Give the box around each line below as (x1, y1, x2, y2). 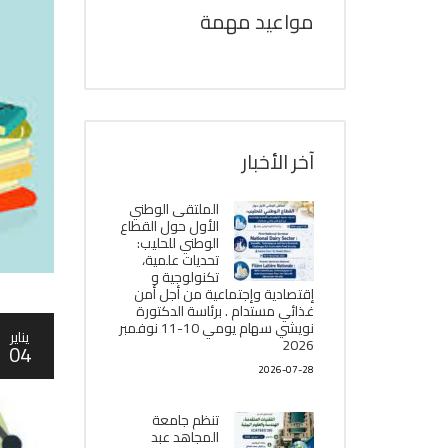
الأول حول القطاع (120, 213, 219, 239)
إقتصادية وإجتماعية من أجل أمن (134, 281, 314, 307)
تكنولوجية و (151, 264, 219, 290)
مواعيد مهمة (200, 3, 314, 40)
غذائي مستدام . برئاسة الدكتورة (136, 298, 314, 324)
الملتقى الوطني (129, 196, 219, 222)
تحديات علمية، (142, 247, 219, 273)
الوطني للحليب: (137, 230, 219, 256)
